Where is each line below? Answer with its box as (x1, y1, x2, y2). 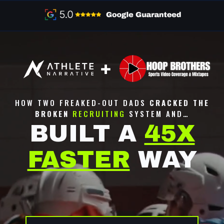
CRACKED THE (149, 97, 209, 108)
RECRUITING (72, 108, 125, 119)
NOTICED (152, 178, 199, 186)
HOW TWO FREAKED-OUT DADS (14, 97, 149, 108)
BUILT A (29, 120, 144, 147)
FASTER (27, 146, 130, 173)
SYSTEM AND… (125, 108, 189, 119)
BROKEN (34, 108, 69, 119)
